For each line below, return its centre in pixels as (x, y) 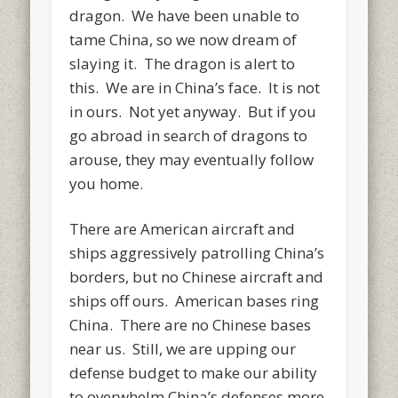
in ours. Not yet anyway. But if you (193, 111)
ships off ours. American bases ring (195, 300)
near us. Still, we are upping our (183, 348)
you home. (107, 183)
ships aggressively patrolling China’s (197, 252)
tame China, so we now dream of (183, 39)
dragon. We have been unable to (185, 15)
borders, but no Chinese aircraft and (197, 276)
